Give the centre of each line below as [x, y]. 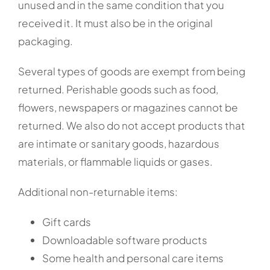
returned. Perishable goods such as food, [118, 89]
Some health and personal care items [133, 258]
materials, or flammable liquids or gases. [115, 161]
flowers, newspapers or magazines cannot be [128, 107]
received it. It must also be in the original [115, 23]
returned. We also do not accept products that [132, 125]
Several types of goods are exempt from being [132, 71]
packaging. [46, 41]
